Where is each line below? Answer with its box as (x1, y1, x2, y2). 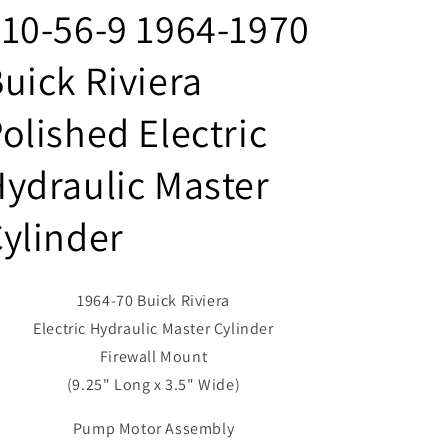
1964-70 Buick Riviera (77, 289, 230, 311)
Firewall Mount (99, 345, 208, 367)
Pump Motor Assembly (72, 417, 235, 439)
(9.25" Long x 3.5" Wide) (66, 373, 241, 395)
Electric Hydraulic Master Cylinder (33, 317, 274, 339)
